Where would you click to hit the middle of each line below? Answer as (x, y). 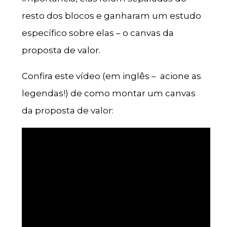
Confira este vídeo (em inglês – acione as (111, 76)
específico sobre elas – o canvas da (98, 33)
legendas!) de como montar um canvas (108, 93)
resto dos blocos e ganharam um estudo (111, 16)
